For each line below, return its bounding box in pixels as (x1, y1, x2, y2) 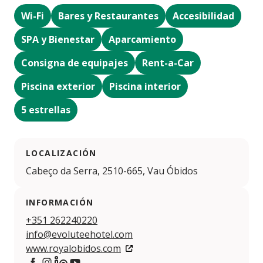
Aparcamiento (109, 32, 176, 46)
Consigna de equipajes (21, 56, 128, 69)
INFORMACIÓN (26, 196, 94, 208)
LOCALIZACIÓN (26, 147, 97, 159)
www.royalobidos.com (26, 241, 121, 255)
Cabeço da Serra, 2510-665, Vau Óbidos (26, 164, 198, 177)
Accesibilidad (173, 9, 234, 22)
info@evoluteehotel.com (26, 227, 133, 241)
